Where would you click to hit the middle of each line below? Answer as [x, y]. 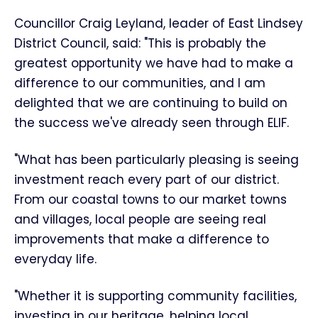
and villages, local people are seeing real [140, 219]
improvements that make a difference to [142, 239]
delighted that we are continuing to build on [151, 103]
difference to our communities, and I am [140, 83]
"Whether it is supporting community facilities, [155, 296]
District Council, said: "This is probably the [140, 43]
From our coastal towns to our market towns [150, 199]
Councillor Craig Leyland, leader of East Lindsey [159, 23]
